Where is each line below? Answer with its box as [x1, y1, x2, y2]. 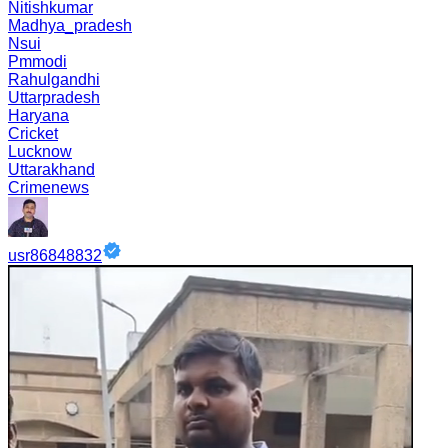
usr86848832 [8, 247, 102, 264]
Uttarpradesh [8, 89, 100, 106]
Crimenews [8, 179, 89, 196]
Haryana [8, 107, 69, 124]
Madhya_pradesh [8, 17, 132, 34]
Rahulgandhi [8, 71, 100, 88]
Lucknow [8, 143, 72, 160]
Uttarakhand [8, 161, 95, 178]
